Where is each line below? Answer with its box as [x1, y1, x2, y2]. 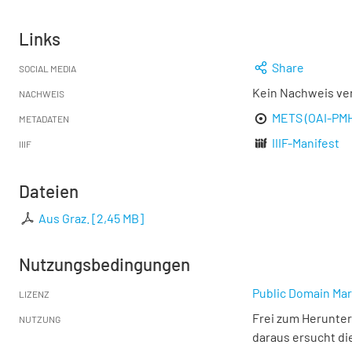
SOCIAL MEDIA [19, 63, 76, 74]
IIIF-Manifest [272, 135, 340, 150]
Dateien [19, 181, 79, 201]
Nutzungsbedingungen [19, 254, 190, 274]
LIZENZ [19, 288, 49, 299]
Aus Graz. [38, 211, 90, 225]
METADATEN [19, 113, 69, 124]
